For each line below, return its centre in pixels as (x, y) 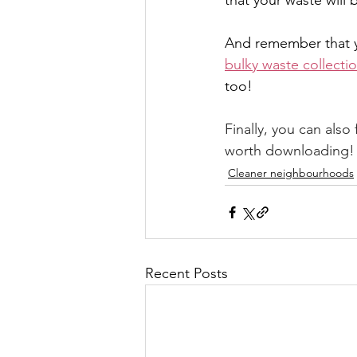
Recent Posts (186, 273)
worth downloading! (290, 151)
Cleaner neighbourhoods (291, 173)
